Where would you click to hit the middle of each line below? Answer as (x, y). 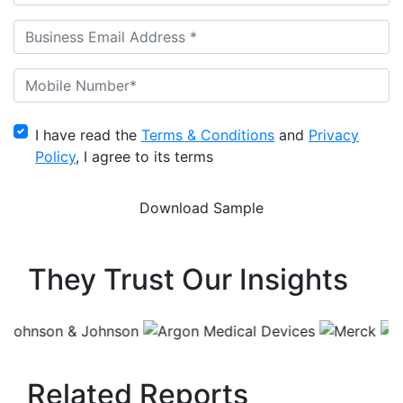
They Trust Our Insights (188, 280)
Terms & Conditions (208, 135)
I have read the (88, 135)
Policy (55, 157)
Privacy (334, 135)
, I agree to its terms (144, 157)
